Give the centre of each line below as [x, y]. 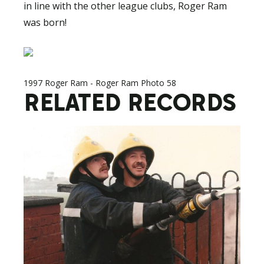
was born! [45, 23]
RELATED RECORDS [130, 102]
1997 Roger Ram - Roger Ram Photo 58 [100, 83]
